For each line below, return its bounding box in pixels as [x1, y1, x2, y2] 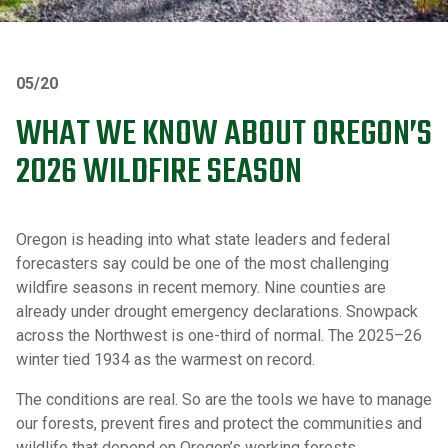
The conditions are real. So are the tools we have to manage [16, 390, 432, 410]
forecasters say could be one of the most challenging [16, 254, 389, 274]
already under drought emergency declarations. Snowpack [16, 302, 418, 322]
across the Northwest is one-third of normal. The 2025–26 [16, 326, 422, 346]
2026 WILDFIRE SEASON [16, 146, 302, 201]
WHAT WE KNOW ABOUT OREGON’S [16, 108, 432, 163]
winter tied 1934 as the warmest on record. [16, 350, 315, 370]
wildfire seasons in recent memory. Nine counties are [16, 278, 386, 298]
